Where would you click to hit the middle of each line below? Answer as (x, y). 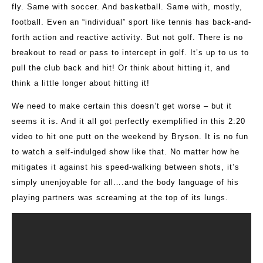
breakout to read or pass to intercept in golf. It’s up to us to (130, 53)
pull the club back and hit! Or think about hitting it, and (121, 68)
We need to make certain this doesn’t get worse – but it (122, 106)
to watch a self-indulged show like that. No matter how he (126, 152)
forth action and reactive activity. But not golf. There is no (127, 38)
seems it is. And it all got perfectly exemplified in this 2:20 (129, 122)
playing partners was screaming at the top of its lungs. (120, 198)
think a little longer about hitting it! (81, 83)
